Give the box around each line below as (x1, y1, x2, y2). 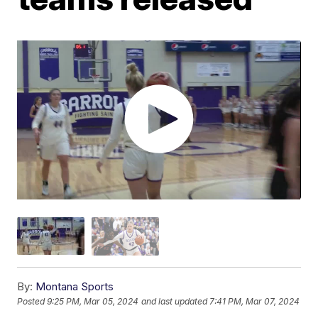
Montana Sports (35, 279, 114, 293)
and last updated (141, 296, 208, 307)
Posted (17, 296, 48, 307)
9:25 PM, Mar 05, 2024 (47, 296, 139, 307)
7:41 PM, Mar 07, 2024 (209, 296, 300, 307)
